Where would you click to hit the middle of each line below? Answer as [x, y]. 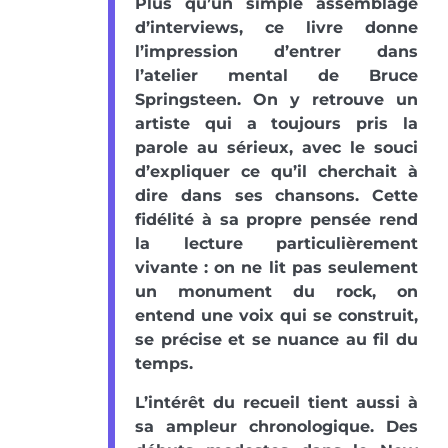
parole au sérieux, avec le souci [276, 148]
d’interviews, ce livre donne [276, 28]
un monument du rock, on [276, 292]
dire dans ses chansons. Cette [276, 196]
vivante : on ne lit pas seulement [276, 268]
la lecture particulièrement [276, 244]
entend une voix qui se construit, [276, 316]
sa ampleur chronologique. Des [276, 427]
